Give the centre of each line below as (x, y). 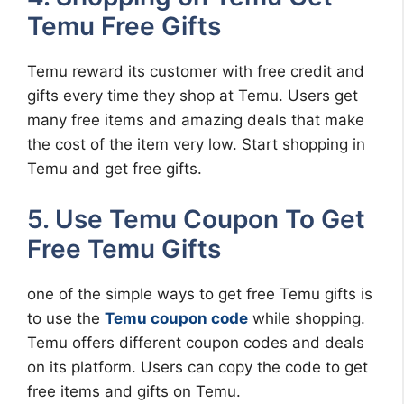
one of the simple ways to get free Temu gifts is (200, 294)
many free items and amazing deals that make (196, 120)
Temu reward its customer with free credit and (196, 72)
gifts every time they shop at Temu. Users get (193, 96)
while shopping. (307, 318)
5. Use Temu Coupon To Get (196, 219)
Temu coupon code (176, 318)
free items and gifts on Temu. (134, 391)
